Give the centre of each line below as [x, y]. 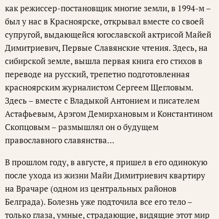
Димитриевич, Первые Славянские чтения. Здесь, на [106, 48]
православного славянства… [60, 140]
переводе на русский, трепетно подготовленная [97, 74]
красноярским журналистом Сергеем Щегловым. [99, 88]
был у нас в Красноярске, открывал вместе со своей [104, 22]
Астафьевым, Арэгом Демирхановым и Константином [109, 114]
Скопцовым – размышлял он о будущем [82, 127]
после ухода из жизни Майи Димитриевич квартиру [105, 175]
